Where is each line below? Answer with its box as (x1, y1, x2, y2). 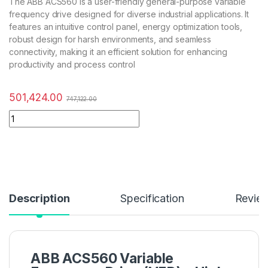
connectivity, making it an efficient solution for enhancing (9, 47, 227, 57)
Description (9, 192, 70, 205)
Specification (120, 192, 184, 205)
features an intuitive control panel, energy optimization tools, (9, 22, 243, 32)
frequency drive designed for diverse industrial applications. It (9, 9, 249, 20)
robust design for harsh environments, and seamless (9, 34, 211, 45)
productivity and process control (9, 59, 135, 70)
